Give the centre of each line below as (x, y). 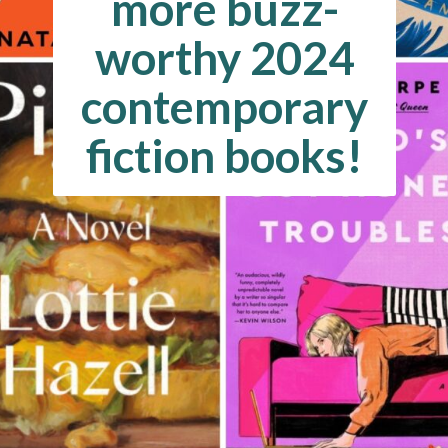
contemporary (225, 106)
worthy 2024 (225, 57)
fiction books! (225, 155)
